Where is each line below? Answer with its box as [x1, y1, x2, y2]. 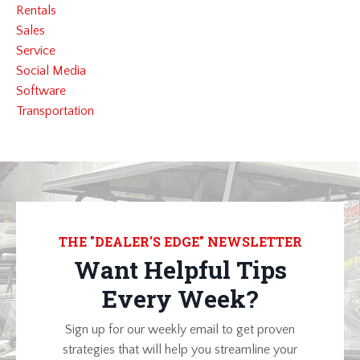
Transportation [16, 104, 94, 119]
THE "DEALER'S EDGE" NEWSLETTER [58, 233, 302, 251]
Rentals [16, 3, 56, 18]
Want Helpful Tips [73, 254, 287, 286]
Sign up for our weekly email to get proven [65, 322, 295, 337]
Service [16, 43, 55, 59]
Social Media [16, 63, 86, 79]
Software [16, 84, 66, 99]
